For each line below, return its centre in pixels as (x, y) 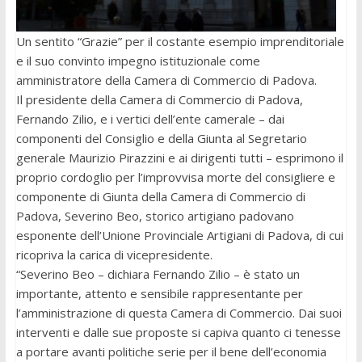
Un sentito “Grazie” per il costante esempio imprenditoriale (180, 42)
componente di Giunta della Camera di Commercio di (160, 197)
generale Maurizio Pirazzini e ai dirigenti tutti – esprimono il (179, 158)
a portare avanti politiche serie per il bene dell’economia (171, 352)
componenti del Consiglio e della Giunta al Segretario (161, 139)
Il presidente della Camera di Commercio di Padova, (159, 100)
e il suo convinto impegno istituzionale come (138, 61)
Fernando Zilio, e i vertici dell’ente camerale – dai (150, 119)
